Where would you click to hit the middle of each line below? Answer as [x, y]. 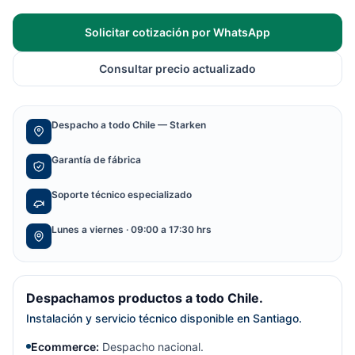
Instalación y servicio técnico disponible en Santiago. [164, 318]
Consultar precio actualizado [177, 69]
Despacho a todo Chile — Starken [129, 125]
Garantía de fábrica [96, 160]
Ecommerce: [65, 347]
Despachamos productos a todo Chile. [145, 298]
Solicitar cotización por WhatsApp [177, 32]
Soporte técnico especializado [122, 195]
